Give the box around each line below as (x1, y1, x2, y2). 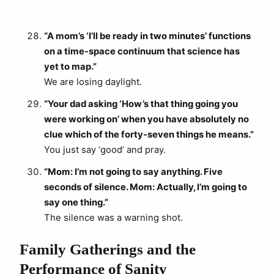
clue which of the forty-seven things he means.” (44, 129, 254, 141)
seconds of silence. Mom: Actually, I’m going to (44, 182, 247, 193)
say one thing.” (44, 197, 108, 209)
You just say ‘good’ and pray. (44, 144, 166, 156)
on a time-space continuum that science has (44, 46, 240, 57)
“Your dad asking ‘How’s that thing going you (44, 98, 238, 110)
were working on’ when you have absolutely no (44, 114, 249, 125)
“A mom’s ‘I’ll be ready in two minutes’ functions (44, 31, 251, 42)
